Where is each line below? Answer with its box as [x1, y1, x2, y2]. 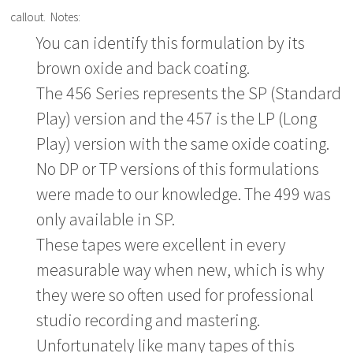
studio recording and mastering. [36, 308, 261, 331]
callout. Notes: [10, 9, 81, 24]
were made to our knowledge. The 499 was [36, 182, 332, 205]
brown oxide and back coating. [36, 56, 251, 79]
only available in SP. [36, 207, 176, 230]
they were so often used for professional [36, 283, 314, 306]
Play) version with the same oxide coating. [36, 132, 330, 154]
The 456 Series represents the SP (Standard [36, 81, 342, 104]
